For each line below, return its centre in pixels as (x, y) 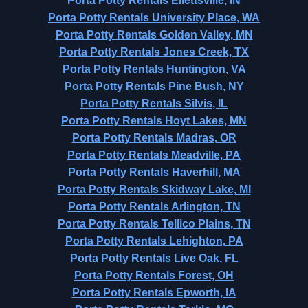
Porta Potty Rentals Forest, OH (154, 275)
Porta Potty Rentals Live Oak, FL (154, 258)
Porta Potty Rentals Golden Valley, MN (154, 35)
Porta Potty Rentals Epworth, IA (154, 293)
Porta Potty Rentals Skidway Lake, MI (154, 189)
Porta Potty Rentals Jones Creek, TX (154, 52)
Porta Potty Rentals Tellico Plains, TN (154, 224)
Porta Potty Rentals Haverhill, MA (154, 172)
